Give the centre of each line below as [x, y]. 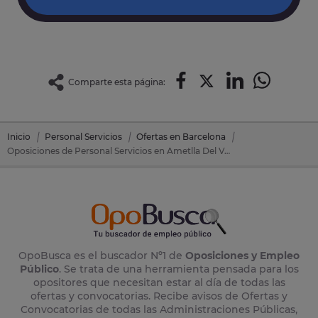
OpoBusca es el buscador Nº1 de [102, 256]
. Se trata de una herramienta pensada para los [179, 269]
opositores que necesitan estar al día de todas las [159, 283]
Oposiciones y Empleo [242, 256]
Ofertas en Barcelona [181, 137]
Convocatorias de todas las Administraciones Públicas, [159, 310]
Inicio [19, 137]
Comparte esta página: [117, 82]
